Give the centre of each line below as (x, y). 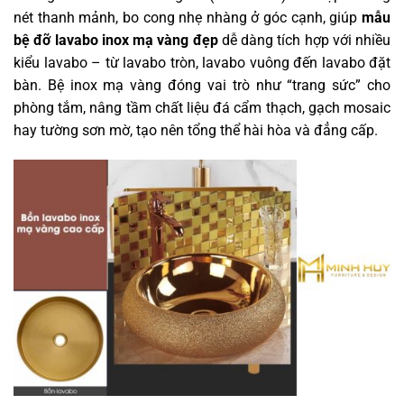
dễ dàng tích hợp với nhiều (304, 40)
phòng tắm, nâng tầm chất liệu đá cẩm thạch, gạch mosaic (202, 107)
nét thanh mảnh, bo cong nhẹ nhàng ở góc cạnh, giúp (188, 17)
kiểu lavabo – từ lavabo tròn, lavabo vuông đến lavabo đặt (202, 62)
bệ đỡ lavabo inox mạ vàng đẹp (116, 40)
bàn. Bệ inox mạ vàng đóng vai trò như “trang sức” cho (202, 85)
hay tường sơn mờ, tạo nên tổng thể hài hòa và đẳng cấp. (196, 130)
